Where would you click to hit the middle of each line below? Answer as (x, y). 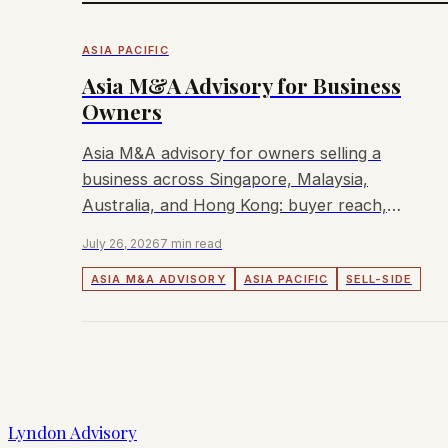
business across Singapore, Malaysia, (225, 178)
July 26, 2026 (121, 243)
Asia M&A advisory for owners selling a (231, 152)
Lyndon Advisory (72, 431)
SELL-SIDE (378, 278)
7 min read (191, 243)
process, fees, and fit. (164, 230)
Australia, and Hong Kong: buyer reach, (234, 204)
